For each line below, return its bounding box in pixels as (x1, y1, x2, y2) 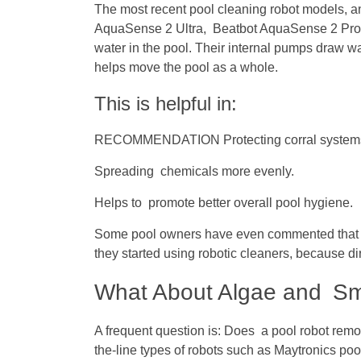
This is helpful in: (94, 93, 237, 115)
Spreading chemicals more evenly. (94, 164, 294, 179)
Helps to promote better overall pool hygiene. (94, 196, 353, 210)
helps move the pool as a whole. (94, 60, 278, 75)
